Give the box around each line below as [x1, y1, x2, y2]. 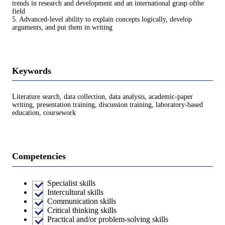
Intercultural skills [47, 187, 103, 196]
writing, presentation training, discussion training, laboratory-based [12, 101, 203, 109]
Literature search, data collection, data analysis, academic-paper [12, 93, 193, 101]
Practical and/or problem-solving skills [47, 214, 168, 223]
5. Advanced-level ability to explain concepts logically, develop [12, 15, 192, 23]
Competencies [12, 151, 66, 162]
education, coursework [12, 109, 76, 117]
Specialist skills [47, 178, 95, 187]
